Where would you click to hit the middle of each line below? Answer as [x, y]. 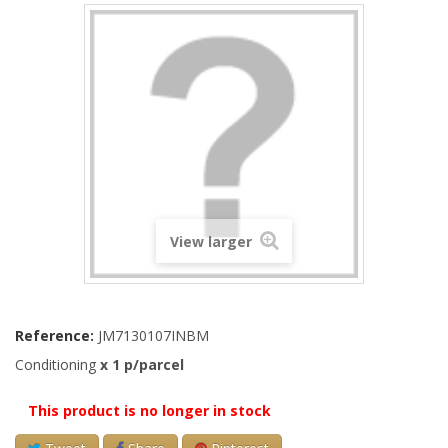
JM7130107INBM [153, 335]
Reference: [54, 335]
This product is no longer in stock [149, 410]
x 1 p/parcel [142, 364]
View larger [212, 241]
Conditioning [57, 364]
